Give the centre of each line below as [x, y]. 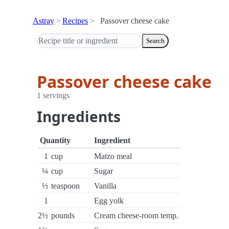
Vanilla [105, 186]
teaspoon [65, 186]
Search [155, 41]
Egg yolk [109, 201]
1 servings [53, 95]
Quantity [55, 140]
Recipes [75, 21]
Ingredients [79, 117]
